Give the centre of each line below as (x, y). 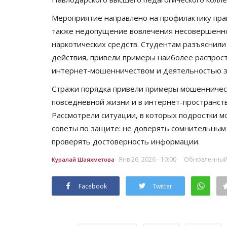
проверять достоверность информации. (126, 141)
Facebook (93, 186)
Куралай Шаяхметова (83, 159)
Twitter (162, 186)
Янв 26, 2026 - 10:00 (147, 159)
